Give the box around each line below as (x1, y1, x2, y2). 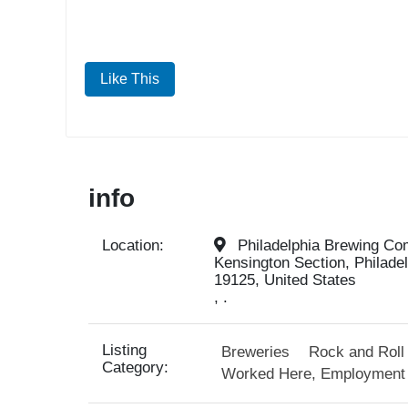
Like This (100, 71, 159, 87)
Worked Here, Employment (220, 365, 405, 383)
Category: (102, 359, 168, 377)
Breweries (220, 343, 290, 362)
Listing (102, 342, 147, 360)
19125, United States (213, 271, 356, 290)
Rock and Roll (308, 343, 404, 362)
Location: (102, 237, 164, 255)
